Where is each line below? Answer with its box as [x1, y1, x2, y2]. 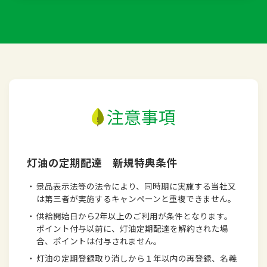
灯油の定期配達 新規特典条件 [27, 154, 177, 170]
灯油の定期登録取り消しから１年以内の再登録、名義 [36, 252, 237, 264]
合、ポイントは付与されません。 [36, 234, 162, 247]
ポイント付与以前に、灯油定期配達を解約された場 [36, 222, 229, 234]
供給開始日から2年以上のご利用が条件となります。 [36, 209, 233, 222]
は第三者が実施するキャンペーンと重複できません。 [36, 192, 237, 204]
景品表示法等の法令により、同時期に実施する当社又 [36, 179, 237, 192]
